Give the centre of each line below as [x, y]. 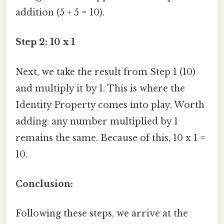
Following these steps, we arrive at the [102, 214]
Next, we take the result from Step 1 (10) [105, 72]
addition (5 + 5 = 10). [60, 13]
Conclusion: [44, 184]
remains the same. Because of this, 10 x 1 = [110, 138]
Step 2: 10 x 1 [45, 42]
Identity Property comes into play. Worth [110, 105]
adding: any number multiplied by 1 [97, 121]
